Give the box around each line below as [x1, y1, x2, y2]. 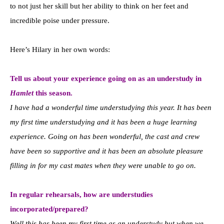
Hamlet [10, 88, 33, 97]
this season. [33, 88, 72, 97]
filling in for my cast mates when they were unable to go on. [10, 161, 196, 169]
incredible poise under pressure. [10, 16, 109, 24]
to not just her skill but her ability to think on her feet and [10, 1, 188, 10]
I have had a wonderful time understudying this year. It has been [10, 103, 211, 111]
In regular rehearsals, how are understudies [10, 190, 153, 198]
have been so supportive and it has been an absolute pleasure [10, 146, 203, 155]
